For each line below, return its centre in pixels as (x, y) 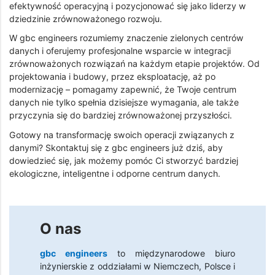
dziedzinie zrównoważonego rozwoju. (86, 18)
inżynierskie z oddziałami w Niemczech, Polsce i (137, 266)
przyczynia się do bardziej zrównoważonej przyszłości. (121, 115)
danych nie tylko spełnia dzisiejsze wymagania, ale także (124, 103)
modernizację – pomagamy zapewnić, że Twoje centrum (123, 90)
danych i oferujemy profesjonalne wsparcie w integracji (120, 51)
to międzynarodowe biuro (171, 253)
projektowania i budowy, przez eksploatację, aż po (112, 77)
